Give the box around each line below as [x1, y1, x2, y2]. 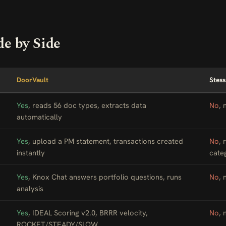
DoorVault [17, 75, 48, 84]
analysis [17, 184, 43, 193]
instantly [17, 148, 45, 157]
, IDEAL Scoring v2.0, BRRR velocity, [28, 208, 148, 217]
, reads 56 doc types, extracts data [28, 100, 146, 110]
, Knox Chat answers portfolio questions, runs [28, 172, 182, 182]
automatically [17, 112, 62, 122]
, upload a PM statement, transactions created [28, 136, 183, 146]
